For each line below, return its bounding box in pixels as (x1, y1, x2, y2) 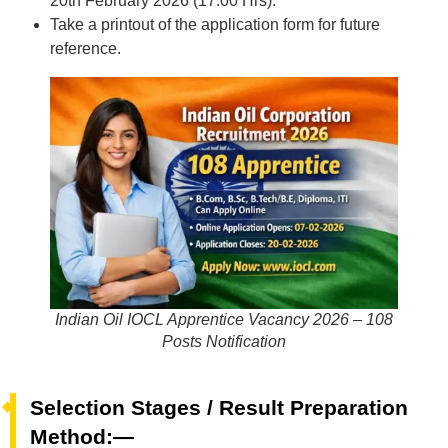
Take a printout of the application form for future (50, 16, 380, 34)
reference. (50, 40, 121, 58)
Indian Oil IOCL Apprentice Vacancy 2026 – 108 (55, 311, 393, 329)
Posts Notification (162, 333, 286, 351)
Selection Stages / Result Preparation (30, 396, 408, 420)
